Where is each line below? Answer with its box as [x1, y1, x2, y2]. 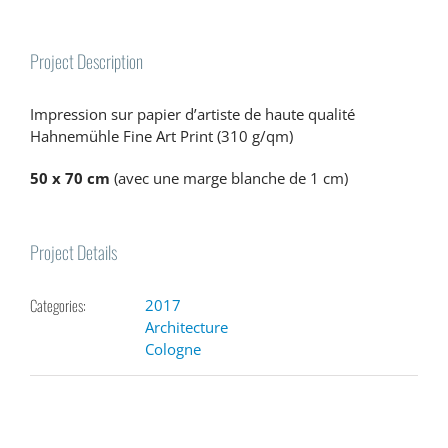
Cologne [145, 338, 201, 359]
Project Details [30, 238, 117, 265]
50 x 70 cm [30, 167, 110, 188]
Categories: [30, 293, 86, 316]
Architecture [145, 316, 228, 337]
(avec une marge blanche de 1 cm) [110, 167, 348, 188]
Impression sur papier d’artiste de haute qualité [30, 103, 355, 124]
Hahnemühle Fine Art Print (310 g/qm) [30, 125, 293, 146]
